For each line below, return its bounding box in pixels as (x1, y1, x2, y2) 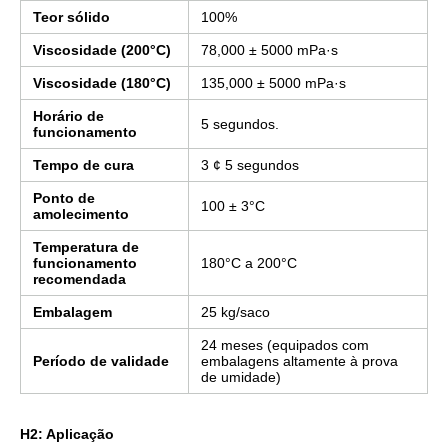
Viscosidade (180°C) (33, 75, 171, 91)
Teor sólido (33, 9, 110, 25)
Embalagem (33, 304, 112, 320)
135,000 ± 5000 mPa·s (201, 75, 346, 91)
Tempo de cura (33, 157, 134, 173)
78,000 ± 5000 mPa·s (201, 42, 338, 58)
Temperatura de (33, 239, 139, 255)
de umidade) (201, 369, 281, 385)
